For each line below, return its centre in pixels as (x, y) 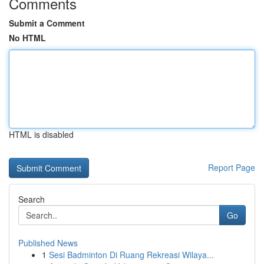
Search (32, 199)
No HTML (27, 38)
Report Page (232, 167)
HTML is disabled (41, 134)
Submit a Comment (47, 23)
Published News (48, 243)
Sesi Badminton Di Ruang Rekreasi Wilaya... (131, 255)
